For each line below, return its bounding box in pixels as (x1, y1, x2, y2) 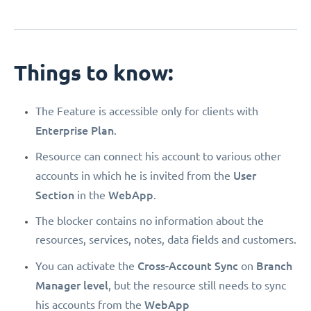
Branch (256, 258, 292, 272)
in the (74, 188, 108, 201)
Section (35, 187, 74, 201)
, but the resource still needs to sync (108, 278, 286, 292)
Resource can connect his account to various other (35, 149, 281, 162)
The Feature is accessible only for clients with (35, 104, 258, 117)
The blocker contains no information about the (35, 214, 264, 227)
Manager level (35, 278, 108, 292)
